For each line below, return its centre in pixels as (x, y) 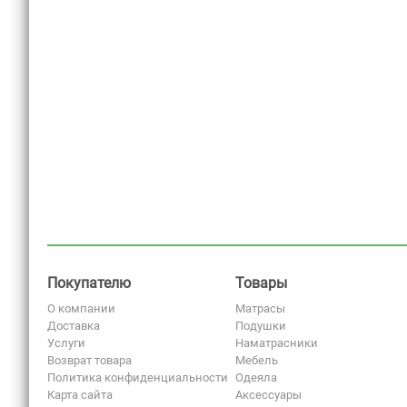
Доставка (74, 326)
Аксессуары (268, 395)
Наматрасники (276, 343)
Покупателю (89, 283)
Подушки (260, 326)
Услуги (66, 343)
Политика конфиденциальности (138, 377)
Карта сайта (80, 395)
